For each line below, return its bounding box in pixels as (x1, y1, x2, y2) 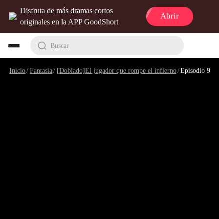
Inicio (9, 66, 26, 74)
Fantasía (29, 66, 52, 74)
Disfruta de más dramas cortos (20, 6, 113, 15)
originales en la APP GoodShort (20, 18, 119, 26)
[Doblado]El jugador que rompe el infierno (56, 66, 176, 74)
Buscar (50, 41, 69, 49)
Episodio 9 (180, 66, 211, 74)
